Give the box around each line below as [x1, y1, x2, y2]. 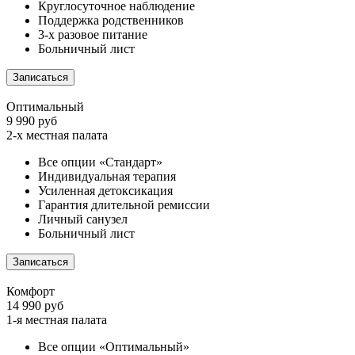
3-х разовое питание [38, 28, 147, 42]
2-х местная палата [6, 128, 108, 143]
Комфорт [6, 284, 55, 299]
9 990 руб [6, 114, 57, 128]
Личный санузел [38, 212, 128, 227]
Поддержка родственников [38, 13, 184, 28]
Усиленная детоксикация [38, 184, 173, 198]
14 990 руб [6, 299, 63, 313]
